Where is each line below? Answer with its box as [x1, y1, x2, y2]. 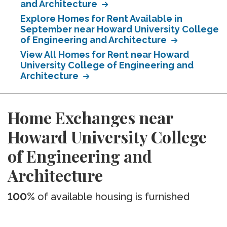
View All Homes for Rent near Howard [20, 49, 189, 60]
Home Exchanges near [8, 106, 173, 128]
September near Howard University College [20, 24, 219, 34]
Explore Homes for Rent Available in [20, 13, 182, 24]
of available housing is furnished [35, 191, 190, 203]
